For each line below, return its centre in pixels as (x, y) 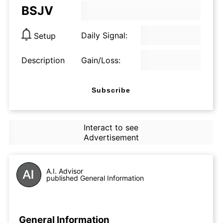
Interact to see (111, 127)
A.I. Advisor (65, 171)
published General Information (95, 178)
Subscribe (111, 90)
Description (43, 60)
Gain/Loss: (101, 60)
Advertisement (111, 137)
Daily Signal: (104, 35)
